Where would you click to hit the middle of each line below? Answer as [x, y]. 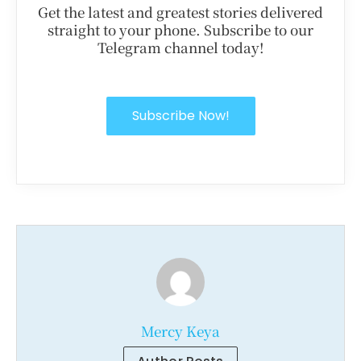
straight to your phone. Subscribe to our [180, 29]
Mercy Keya [180, 330]
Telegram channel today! [180, 47]
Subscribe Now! [180, 115]
